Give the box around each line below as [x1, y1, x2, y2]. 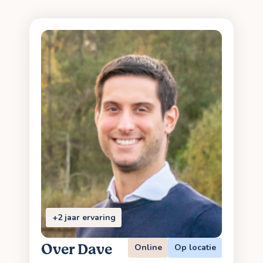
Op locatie [174, 242, 216, 253]
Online [134, 242, 162, 253]
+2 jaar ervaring [52, 211, 116, 223]
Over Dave [41, 239, 112, 261]
